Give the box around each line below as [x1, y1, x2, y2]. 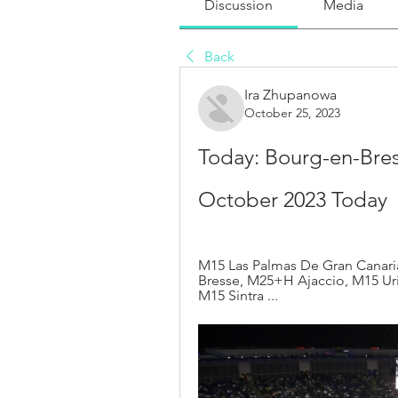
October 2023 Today [198, 186, 387, 212]
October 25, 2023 [244, 104, 340, 121]
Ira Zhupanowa [244, 85, 337, 103]
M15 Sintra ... [198, 286, 278, 304]
